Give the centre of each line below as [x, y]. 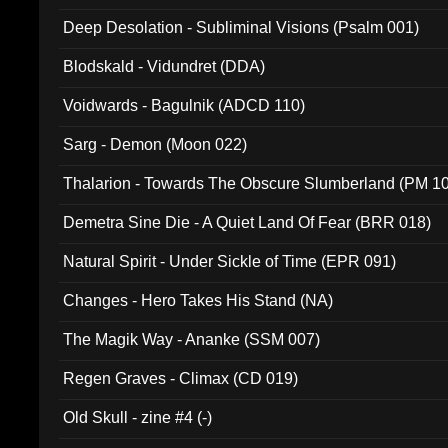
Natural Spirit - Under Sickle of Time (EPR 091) [230, 261]
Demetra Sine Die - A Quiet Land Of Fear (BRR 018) [247, 222]
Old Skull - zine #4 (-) [138, 417]
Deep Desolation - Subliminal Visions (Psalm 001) [241, 27]
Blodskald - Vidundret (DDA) [164, 66]
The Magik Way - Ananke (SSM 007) [192, 339]
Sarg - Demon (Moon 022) [155, 144]
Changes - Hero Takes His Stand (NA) [198, 300]
